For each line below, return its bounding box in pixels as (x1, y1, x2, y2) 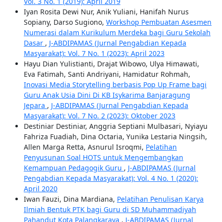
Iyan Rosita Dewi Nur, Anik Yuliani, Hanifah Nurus (23, 7, 189, 17)
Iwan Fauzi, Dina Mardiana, (23, 194, 117, 204)
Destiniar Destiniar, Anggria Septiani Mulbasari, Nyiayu (23, 121, 208, 131)
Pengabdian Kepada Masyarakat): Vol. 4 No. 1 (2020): (23, 173, 198, 183)
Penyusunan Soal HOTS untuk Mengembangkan (23, 153, 183, 163)
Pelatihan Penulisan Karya (116, 194, 204, 204)
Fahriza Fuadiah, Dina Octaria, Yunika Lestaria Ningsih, (23, 132, 207, 142)
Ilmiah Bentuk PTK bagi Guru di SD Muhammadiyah (23, 205, 196, 215)
